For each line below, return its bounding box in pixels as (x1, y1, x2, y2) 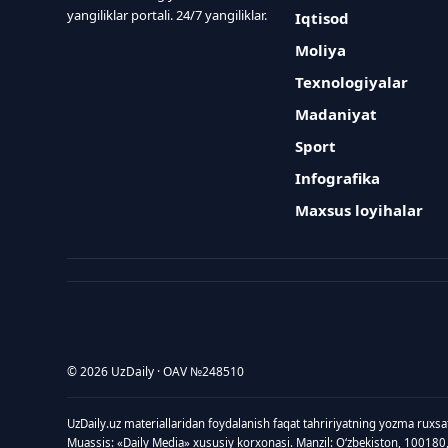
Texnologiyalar (295, 72, 409, 92)
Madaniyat (295, 104, 378, 124)
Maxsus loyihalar (295, 200, 424, 220)
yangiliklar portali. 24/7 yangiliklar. (67, 6, 268, 24)
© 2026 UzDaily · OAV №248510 (67, 363, 245, 380)
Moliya (295, 40, 347, 60)
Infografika (295, 168, 381, 188)
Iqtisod (295, 8, 350, 28)
